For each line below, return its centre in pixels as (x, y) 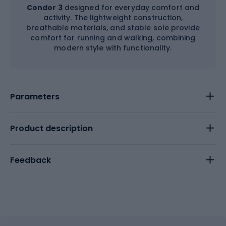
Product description (51, 128)
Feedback (31, 160)
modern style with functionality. (113, 48)
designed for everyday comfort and (131, 7)
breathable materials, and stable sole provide (113, 27)
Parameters (35, 96)
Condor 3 (44, 7)
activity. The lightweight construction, (113, 17)
